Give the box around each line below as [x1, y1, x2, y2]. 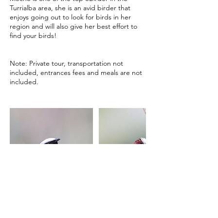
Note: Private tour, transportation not [10, 59, 123, 68]
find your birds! [10, 31, 56, 40]
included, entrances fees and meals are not [10, 68, 142, 77]
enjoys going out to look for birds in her [10, 13, 131, 21]
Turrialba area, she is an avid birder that [10, 3, 130, 12]
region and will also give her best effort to [10, 22, 137, 31]
